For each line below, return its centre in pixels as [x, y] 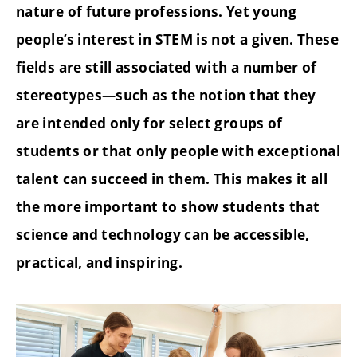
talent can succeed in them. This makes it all [172, 179]
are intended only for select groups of [149, 124]
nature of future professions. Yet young [157, 12]
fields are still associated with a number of [167, 68]
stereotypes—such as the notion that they [166, 96]
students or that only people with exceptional [178, 151]
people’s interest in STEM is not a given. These [177, 40]
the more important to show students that [168, 207]
